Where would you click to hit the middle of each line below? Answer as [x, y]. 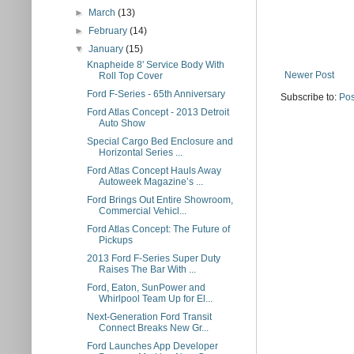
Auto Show [122, 123]
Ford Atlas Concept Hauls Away [154, 171]
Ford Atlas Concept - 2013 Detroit [158, 112]
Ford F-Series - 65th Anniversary [156, 94]
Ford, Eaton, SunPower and [146, 288]
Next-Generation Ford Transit [149, 317]
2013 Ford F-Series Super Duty [153, 258]
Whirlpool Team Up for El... [155, 299]
